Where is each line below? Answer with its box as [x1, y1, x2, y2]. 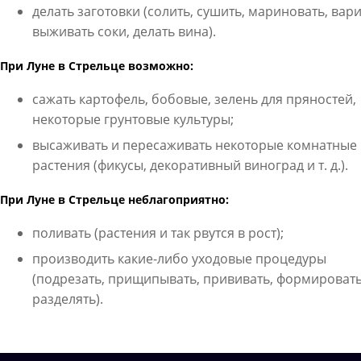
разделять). [31, 290, 103, 308]
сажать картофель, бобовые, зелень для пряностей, [31, 90, 356, 108]
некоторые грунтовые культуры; [31, 110, 234, 128]
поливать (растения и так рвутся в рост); [31, 224, 284, 242]
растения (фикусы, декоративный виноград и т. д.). [31, 156, 348, 174]
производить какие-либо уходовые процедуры [31, 250, 326, 268]
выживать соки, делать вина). [31, 23, 216, 40]
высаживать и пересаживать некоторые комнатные [31, 136, 357, 154]
